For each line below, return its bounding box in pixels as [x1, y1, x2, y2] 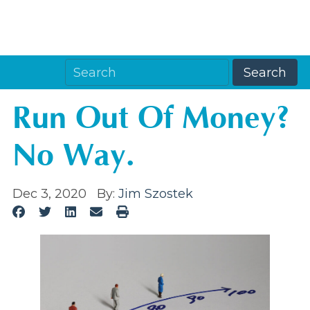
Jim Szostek [118, 186, 193, 201]
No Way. [12, 138, 135, 174]
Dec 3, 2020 [12, 186, 86, 201]
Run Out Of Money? [12, 100, 290, 136]
